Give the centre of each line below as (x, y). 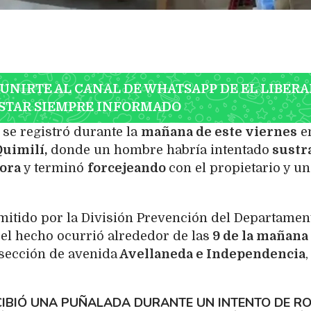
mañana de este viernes (219, 132)
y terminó (54, 168)
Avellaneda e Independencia (211, 254)
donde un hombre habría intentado (158, 150)
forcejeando (128, 168)
